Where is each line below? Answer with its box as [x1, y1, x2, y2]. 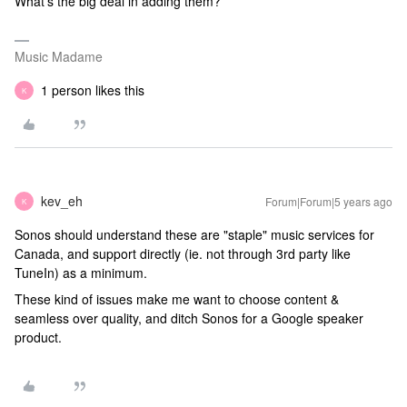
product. [15, 328, 62, 346]
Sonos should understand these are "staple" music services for [15, 225, 374, 243]
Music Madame [15, 47, 103, 65]
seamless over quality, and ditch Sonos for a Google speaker [15, 309, 363, 327]
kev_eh [41, 192, 83, 210]
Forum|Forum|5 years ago [265, 194, 392, 209]
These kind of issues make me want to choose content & [15, 290, 339, 308]
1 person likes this [41, 81, 144, 99]
